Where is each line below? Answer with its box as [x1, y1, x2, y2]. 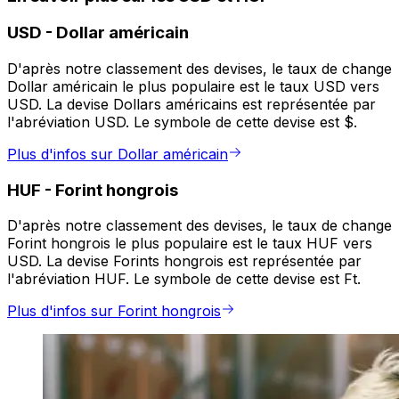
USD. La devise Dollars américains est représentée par [7, 95, 376, 114]
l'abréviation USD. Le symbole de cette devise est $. [7, 113, 357, 132]
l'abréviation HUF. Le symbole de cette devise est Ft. [7, 270, 361, 289]
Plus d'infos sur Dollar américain [7, 145, 228, 164]
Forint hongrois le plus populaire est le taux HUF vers [7, 234, 372, 253]
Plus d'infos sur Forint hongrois [7, 302, 221, 321]
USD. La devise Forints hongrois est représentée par [7, 252, 362, 271]
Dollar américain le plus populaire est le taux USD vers [7, 77, 379, 96]
